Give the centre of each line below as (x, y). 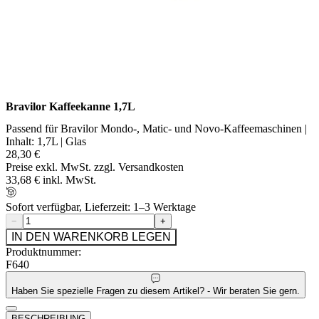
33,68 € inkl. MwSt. (51, 180)
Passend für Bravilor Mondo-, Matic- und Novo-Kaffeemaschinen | (156, 129)
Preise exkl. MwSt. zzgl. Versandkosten (95, 167)
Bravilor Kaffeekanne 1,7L (70, 107)
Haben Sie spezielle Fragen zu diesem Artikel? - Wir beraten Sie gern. (156, 291)
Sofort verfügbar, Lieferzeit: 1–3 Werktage (101, 207)
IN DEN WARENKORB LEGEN (91, 237)
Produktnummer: (43, 252)
